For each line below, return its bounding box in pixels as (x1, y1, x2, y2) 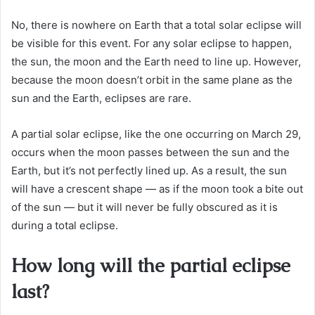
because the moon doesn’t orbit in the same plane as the (11, 72, 292, 86)
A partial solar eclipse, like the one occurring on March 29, (11, 127, 301, 141)
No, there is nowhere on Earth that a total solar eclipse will (11, 18, 302, 32)
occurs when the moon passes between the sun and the (11, 145, 290, 159)
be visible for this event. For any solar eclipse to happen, (11, 36, 292, 50)
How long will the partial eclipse (11, 252, 290, 278)
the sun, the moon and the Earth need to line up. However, (11, 54, 301, 68)
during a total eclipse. (11, 218, 118, 232)
